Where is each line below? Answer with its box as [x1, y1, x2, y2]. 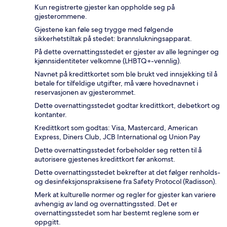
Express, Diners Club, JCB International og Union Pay [34, 132, 200, 141]
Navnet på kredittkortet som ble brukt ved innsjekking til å [34, 69, 217, 79]
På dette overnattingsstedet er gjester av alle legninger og [34, 47, 219, 56]
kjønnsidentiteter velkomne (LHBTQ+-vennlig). [34, 56, 181, 65]
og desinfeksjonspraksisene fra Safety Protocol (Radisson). [34, 176, 217, 186]
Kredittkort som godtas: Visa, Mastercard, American [34, 123, 198, 132]
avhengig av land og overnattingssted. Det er [34, 199, 177, 208]
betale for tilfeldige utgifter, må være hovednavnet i [34, 78, 198, 88]
